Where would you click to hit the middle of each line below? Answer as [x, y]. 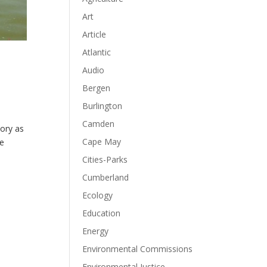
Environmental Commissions [138, 249]
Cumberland [106, 177]
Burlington [103, 106]
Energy [96, 231]
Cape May [102, 142]
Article [94, 34]
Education [102, 213]
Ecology [98, 195]
